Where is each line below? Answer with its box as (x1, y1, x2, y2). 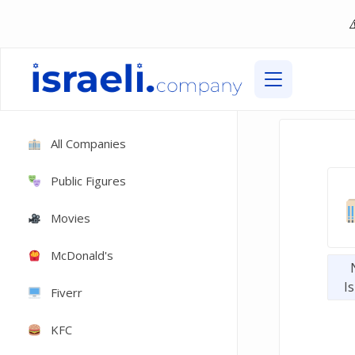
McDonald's (51, 247, 114, 263)
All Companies (51, 136, 127, 151)
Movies (51, 210, 91, 226)
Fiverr (51, 284, 83, 300)
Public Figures (51, 173, 127, 189)
